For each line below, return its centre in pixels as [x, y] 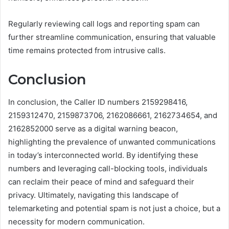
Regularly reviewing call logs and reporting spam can [104, 24]
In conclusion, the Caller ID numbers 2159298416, [98, 102]
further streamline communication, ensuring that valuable [112, 37]
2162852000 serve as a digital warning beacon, [93, 129]
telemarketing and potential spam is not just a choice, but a [114, 209]
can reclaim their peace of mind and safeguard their [101, 182]
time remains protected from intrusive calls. [87, 50]
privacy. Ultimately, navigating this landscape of [93, 195]
